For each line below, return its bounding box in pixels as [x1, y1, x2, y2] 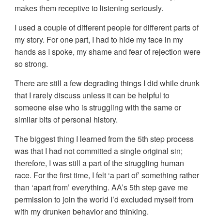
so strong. [15, 58, 48, 70]
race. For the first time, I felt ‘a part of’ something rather [15, 170, 199, 181]
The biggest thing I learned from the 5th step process [15, 133, 194, 145]
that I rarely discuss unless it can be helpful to [15, 90, 170, 101]
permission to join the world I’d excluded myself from [15, 194, 193, 205]
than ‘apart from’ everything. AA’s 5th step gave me [15, 182, 188, 193]
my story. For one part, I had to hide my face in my [15, 34, 183, 46]
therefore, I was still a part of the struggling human [15, 157, 184, 169]
